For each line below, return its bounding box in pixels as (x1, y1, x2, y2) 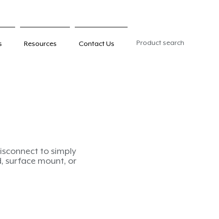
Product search (136, 39, 184, 46)
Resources (24, 40, 57, 47)
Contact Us (79, 40, 114, 47)
